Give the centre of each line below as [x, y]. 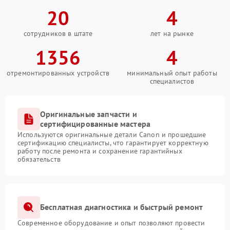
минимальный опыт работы [172, 73]
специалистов [172, 81]
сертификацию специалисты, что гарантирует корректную [113, 142]
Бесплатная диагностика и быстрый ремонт [122, 207]
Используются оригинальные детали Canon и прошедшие [112, 134]
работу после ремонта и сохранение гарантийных [100, 151]
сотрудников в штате [58, 33]
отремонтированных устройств [58, 73]
